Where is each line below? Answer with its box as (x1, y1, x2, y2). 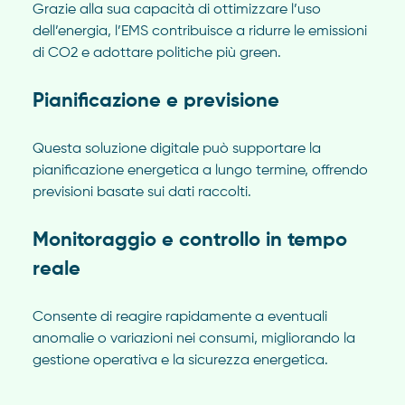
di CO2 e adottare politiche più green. (32, 46, 281, 61)
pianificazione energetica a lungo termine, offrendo (32, 164, 368, 179)
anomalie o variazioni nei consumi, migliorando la (32, 332, 355, 347)
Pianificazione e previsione (32, 91, 279, 112)
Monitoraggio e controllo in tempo (32, 231, 347, 251)
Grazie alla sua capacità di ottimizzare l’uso (32, 3, 321, 18)
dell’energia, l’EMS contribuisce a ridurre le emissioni (32, 24, 367, 40)
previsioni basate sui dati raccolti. (32, 185, 251, 201)
